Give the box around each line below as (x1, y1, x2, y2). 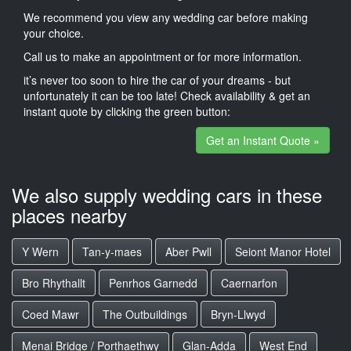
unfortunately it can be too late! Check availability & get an (24, 87, 310, 103)
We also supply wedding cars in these (12, 181, 322, 208)
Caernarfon (221, 275, 277, 291)
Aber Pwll (165, 244, 212, 259)
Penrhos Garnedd (109, 275, 197, 291)
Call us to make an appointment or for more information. (24, 48, 302, 64)
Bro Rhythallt (22, 275, 85, 291)
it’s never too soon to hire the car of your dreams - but (24, 71, 291, 88)
